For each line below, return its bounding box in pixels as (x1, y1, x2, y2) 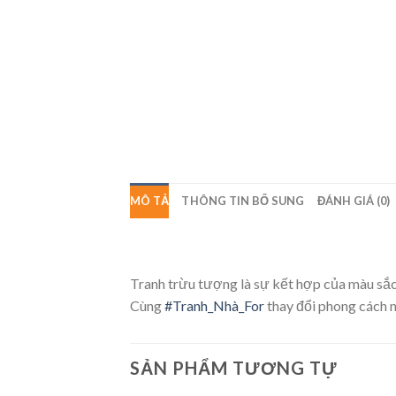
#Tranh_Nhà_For (164, 297, 264, 315)
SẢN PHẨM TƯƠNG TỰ (130, 357, 338, 379)
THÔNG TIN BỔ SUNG (181, 193, 305, 208)
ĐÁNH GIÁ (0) (316, 193, 391, 208)
